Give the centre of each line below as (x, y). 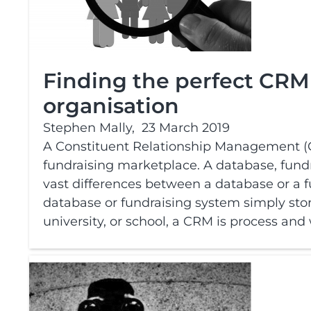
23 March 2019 (186, 128)
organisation (111, 106)
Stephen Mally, (89, 128)
